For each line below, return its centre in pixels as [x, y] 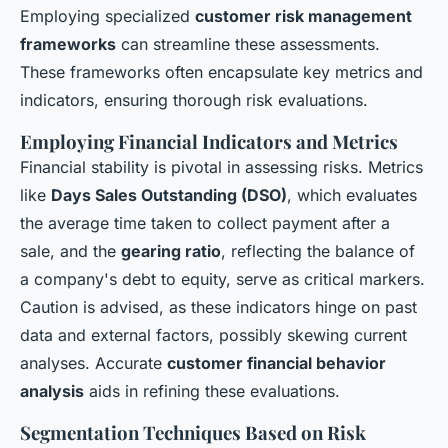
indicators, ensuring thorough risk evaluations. [194, 100]
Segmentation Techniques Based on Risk [193, 432]
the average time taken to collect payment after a [205, 223]
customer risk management [303, 16]
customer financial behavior [276, 363]
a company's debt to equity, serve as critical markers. [222, 279]
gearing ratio [171, 251]
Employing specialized [107, 16]
